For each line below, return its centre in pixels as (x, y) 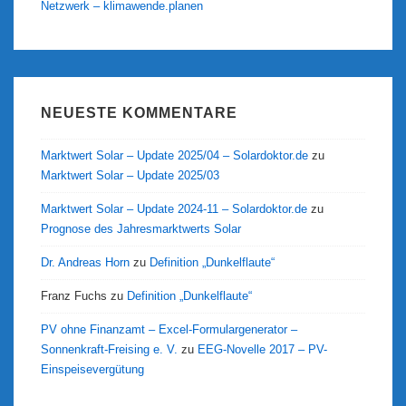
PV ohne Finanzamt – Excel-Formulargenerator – (169, 330)
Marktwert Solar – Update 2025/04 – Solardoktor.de (174, 156)
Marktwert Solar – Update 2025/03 (130, 176)
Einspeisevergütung (92, 370)
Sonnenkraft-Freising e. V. (109, 350)
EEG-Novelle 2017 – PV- (262, 350)
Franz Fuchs (74, 296)
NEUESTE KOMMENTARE (139, 112)
